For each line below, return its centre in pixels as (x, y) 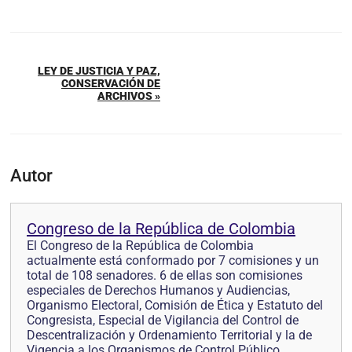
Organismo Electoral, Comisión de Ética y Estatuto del (175, 306)
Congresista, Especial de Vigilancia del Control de (163, 321)
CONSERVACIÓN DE (111, 84)
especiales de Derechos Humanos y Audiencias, (158, 291)
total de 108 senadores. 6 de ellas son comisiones (165, 276)
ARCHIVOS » (129, 96)
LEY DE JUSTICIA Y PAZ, (99, 71)
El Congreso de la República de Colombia (140, 246)
